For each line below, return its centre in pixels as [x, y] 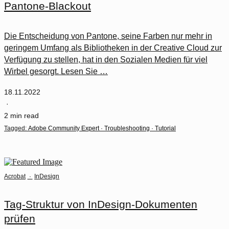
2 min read [21, 115]
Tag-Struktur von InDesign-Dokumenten [101, 204]
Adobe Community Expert [64, 128]
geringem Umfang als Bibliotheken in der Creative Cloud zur [113, 48]
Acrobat [15, 176]
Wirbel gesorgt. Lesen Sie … [56, 72]
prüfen [20, 219]
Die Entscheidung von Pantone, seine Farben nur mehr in [108, 36]
